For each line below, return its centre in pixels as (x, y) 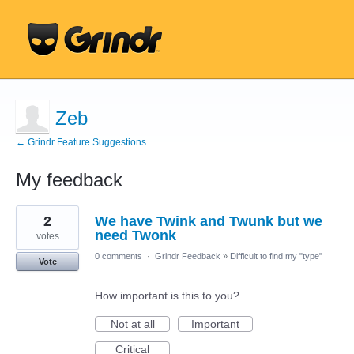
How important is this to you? (167, 296)
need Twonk (136, 235)
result (30, 222)
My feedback (69, 180)
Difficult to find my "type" (276, 256)
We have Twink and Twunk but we (209, 221)
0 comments (119, 256)
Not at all (132, 324)
